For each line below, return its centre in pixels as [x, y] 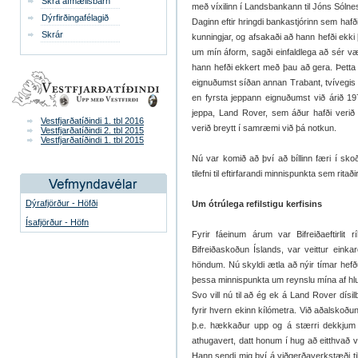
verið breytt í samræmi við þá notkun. [264, 128]
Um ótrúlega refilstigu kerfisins [257, 204]
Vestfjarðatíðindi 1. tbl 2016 [92, 121]
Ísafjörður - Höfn [57, 222]
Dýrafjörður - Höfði [62, 203]
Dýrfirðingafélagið [75, 18]
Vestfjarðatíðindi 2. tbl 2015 [92, 130]
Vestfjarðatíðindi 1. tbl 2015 [92, 140]
